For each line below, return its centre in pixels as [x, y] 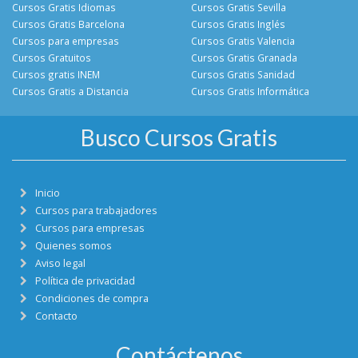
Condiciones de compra [92, 299]
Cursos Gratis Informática [250, 91]
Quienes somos [74, 246]
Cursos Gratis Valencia [243, 41]
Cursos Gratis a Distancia [70, 91]
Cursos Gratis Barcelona [68, 24]
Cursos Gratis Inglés [238, 24]
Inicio [48, 193]
